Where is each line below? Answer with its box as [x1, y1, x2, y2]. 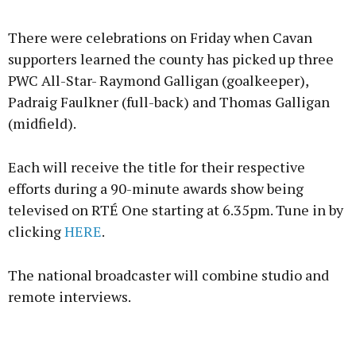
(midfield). [8, 114, 76, 133]
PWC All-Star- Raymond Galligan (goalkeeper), [8, 71, 308, 91]
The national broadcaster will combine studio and [8, 265, 329, 285]
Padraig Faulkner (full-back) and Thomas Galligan [8, 92, 330, 112]
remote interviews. [8, 287, 131, 307]
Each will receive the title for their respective [8, 157, 305, 177]
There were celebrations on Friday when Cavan [8, 28, 312, 48]
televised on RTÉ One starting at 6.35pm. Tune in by [8, 200, 343, 220]
